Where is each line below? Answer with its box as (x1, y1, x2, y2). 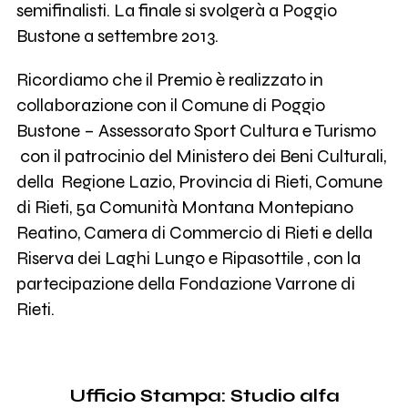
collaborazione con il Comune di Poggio (15, 94, 325, 116)
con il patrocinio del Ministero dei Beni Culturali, (15, 145, 386, 167)
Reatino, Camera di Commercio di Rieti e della (15, 221, 372, 243)
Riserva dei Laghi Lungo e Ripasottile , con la (15, 247, 361, 269)
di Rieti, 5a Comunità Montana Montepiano (15, 196, 353, 218)
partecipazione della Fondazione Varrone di (15, 272, 355, 294)
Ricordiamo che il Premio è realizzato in (15, 68, 323, 90)
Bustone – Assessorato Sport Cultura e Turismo (15, 119, 376, 141)
